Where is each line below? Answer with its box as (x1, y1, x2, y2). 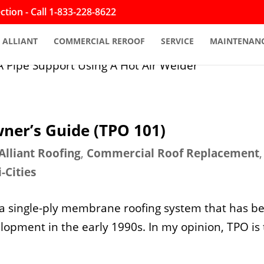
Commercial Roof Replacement (87, 145, 260, 161)
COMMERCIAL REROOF (53, 35, 145, 47)
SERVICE (160, 35, 194, 47)
